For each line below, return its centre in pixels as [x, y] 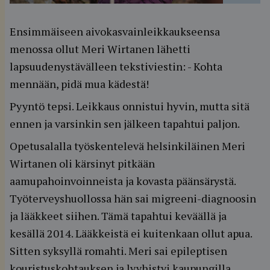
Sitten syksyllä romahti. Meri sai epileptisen [118, 251]
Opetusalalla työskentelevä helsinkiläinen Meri [127, 146]
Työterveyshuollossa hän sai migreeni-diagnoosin [133, 198]
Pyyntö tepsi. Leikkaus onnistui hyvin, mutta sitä [130, 106]
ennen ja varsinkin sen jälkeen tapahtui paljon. [125, 124]
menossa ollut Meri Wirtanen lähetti [100, 49]
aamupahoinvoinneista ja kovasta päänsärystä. [123, 181]
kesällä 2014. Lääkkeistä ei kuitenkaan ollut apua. [131, 233]
